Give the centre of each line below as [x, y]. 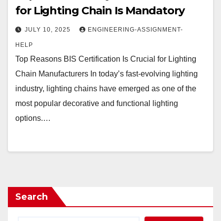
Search [32, 197]
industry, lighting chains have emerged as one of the [106, 89]
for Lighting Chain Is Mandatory [100, 11]
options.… [33, 118]
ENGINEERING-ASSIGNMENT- [135, 30]
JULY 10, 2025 [49, 30]
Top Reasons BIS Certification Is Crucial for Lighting [106, 59]
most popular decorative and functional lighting [97, 103]
